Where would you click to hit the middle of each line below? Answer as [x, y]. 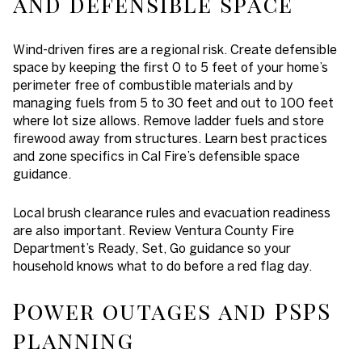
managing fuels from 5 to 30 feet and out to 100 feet [173, 102]
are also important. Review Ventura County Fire [154, 231]
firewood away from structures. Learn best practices [170, 138]
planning [74, 339]
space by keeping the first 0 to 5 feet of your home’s [170, 67]
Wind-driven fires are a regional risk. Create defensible [175, 49]
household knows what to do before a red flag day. [162, 266]
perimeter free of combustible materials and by [153, 84]
